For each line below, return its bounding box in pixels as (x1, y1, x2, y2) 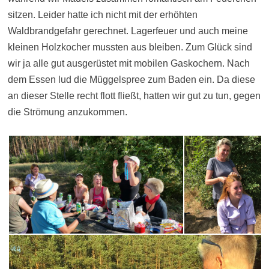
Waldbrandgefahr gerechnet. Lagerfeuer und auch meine (7, 26, 248, 37)
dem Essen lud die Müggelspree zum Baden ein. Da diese (7, 74, 255, 85)
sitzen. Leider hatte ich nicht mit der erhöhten (7, 10, 198, 20)
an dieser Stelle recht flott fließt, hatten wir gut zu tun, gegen (7, 91, 261, 101)
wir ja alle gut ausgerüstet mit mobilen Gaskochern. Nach (7, 58, 250, 69)
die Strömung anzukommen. (7, 107, 127, 118)
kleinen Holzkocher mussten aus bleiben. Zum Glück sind (7, 42, 252, 53)
